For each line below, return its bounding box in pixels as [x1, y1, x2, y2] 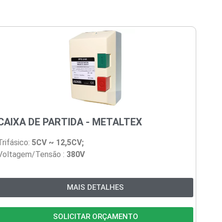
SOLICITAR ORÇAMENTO [53, 212, 138, 221]
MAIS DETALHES [67, 182, 124, 192]
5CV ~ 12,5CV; [30, 138, 84, 148]
